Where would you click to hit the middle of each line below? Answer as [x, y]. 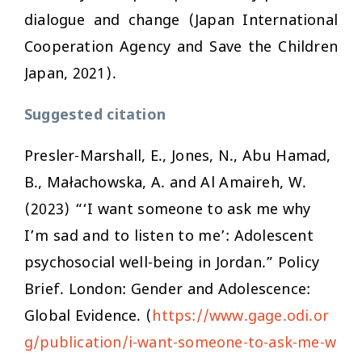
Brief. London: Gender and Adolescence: [168, 290]
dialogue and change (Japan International [181, 21]
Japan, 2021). [70, 74]
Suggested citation [95, 115]
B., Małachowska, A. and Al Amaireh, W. [165, 183]
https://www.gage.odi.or [241, 316]
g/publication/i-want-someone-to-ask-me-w [181, 343]
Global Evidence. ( [88, 316]
